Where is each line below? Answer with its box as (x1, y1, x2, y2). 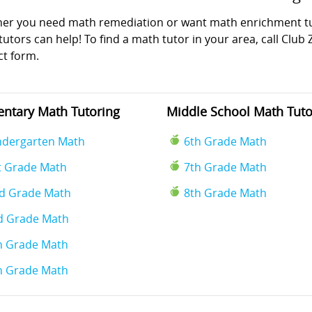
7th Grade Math (183, 159, 267, 175)
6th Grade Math (183, 134, 267, 149)
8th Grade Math (183, 185, 267, 201)
